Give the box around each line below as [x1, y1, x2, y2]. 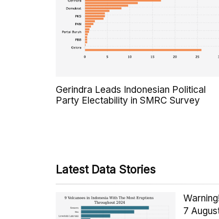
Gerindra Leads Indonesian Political [56, 84, 206, 96]
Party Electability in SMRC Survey [56, 95, 200, 107]
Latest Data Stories [56, 163, 155, 177]
